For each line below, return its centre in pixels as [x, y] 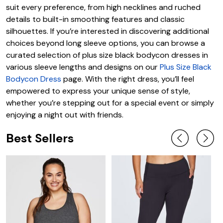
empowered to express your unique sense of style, [98, 91]
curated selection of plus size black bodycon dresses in [107, 55]
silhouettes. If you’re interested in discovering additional [108, 31]
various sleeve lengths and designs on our [83, 67]
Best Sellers [40, 138]
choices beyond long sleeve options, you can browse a [106, 43]
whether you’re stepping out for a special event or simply [110, 103]
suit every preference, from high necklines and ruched [103, 7]
